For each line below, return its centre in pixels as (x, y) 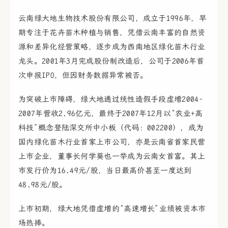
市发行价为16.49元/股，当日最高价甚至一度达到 (105, 170)
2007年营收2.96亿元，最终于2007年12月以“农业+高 (111, 113)
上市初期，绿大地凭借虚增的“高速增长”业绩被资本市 (112, 208)
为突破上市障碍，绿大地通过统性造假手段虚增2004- (111, 99)
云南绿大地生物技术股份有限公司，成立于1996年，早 (112, 18)
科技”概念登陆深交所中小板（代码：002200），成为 (111, 127)
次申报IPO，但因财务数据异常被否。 (83, 75)
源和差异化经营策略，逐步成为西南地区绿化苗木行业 (112, 47)
